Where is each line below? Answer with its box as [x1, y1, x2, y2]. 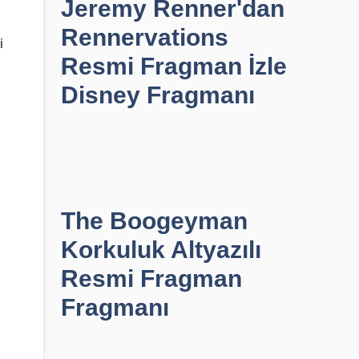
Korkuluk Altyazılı [61, 236, 261, 263]
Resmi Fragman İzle [61, 53, 287, 79]
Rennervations [61, 24, 228, 50]
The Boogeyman [61, 208, 248, 234]
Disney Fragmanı [61, 82, 255, 108]
